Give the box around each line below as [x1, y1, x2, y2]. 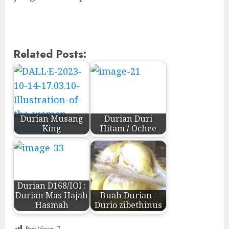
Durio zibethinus [95, 199, 162, 211]
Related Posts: [13, 46, 86, 62]
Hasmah [35, 199, 68, 211]
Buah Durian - [100, 190, 157, 201]
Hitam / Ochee [100, 123, 156, 134]
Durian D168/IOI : [17, 180, 86, 192]
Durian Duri [104, 113, 152, 125]
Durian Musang [20, 113, 83, 125]
